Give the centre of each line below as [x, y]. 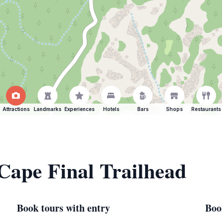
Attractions [16, 109]
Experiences [79, 109]
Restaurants [206, 109]
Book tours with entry [63, 208]
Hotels [111, 109]
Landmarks [48, 109]
